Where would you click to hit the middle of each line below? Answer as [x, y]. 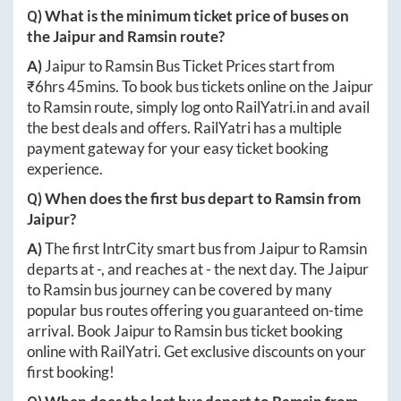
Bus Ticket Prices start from [244, 66]
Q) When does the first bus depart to [151, 199]
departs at [62, 269]
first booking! [71, 372]
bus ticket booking [282, 331]
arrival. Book [70, 331]
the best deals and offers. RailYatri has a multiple [184, 128]
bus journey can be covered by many [212, 290]
